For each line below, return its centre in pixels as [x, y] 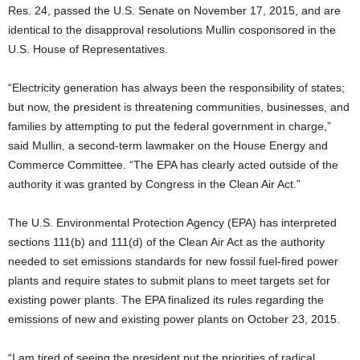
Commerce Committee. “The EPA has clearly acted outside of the [173, 165]
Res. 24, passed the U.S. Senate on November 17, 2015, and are [174, 10]
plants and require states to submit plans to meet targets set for [169, 280]
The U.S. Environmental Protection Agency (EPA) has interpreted [172, 223]
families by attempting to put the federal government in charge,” [170, 126]
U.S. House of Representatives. [88, 49]
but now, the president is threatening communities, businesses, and [179, 107]
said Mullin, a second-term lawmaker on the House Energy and [168, 145]
